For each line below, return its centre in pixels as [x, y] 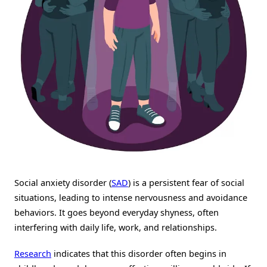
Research [33, 253]
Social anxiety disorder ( [63, 183]
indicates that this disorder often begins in [139, 253]
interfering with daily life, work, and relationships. [116, 227]
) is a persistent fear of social [186, 183]
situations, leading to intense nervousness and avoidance [131, 198]
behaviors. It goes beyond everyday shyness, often [117, 212]
